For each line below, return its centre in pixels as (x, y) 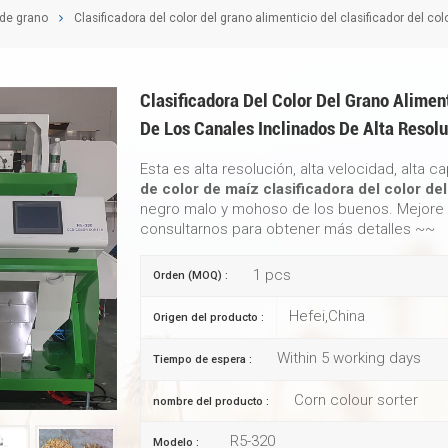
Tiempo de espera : (203, 359)
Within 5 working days (346, 358)
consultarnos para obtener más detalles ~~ (288, 228)
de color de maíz (200, 188)
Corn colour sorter (353, 400)
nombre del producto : (211, 401)
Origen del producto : (209, 318)
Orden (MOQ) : (191, 276)
